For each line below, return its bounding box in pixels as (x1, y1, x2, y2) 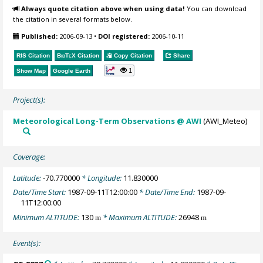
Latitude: (13, 172, 43, 183)
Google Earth (53, 68, 91, 75)
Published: (21, 31, 58, 41)
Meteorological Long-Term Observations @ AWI (13, 115, 202, 126)
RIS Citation (16, 52, 50, 59)
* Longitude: (80, 172, 124, 183)
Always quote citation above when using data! (21, 4, 186, 14)
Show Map (16, 68, 46, 75)
